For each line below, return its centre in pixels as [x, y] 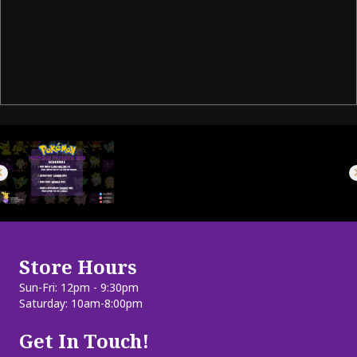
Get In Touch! [84, 340]
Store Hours [78, 266]
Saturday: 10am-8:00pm [81, 303]
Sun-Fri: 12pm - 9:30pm [79, 287]
